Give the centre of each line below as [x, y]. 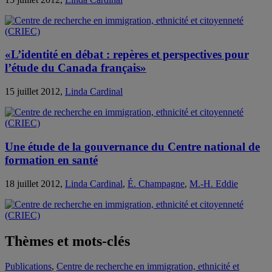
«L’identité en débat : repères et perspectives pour [127, 55]
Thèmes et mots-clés [67, 241]
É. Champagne [156, 183]
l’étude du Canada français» [76, 68]
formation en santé [51, 160]
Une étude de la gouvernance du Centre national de [132, 146]
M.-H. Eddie [214, 183]
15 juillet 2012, [35, 92]
